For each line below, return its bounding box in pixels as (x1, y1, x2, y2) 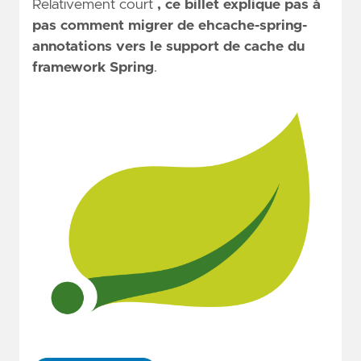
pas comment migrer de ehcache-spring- (32, 19, 307, 34)
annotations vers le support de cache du (32, 39, 305, 55)
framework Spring (32, 60, 154, 76)
